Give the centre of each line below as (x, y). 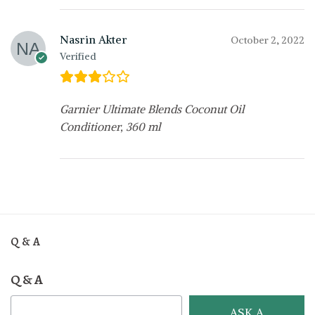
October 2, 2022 (268, 40)
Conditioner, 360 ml (110, 127)
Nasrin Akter (94, 39)
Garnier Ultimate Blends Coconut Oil (152, 109)
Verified (78, 56)
